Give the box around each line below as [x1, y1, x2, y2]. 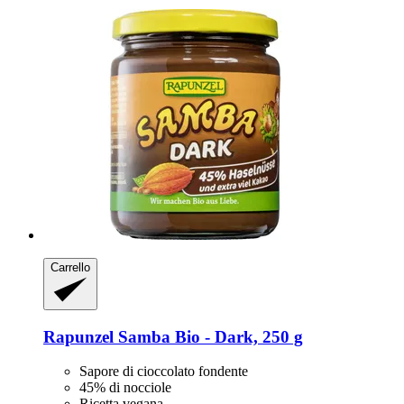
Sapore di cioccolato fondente [79, 363, 248, 380]
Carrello [50, 260, 90, 274]
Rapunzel [43, 326, 114, 346]
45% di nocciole [79, 380, 171, 396]
